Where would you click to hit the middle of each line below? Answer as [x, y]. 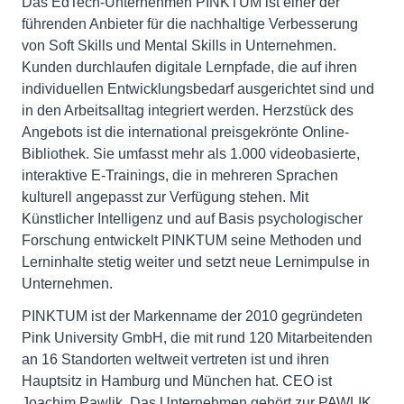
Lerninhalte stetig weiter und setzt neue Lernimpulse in [196, 262]
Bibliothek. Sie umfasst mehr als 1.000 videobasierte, [191, 154]
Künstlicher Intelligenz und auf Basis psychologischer [192, 219]
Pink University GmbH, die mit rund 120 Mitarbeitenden [197, 338]
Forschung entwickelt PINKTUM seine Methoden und [192, 241]
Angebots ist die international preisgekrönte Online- [185, 133]
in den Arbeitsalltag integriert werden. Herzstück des [188, 111]
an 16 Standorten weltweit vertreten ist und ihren [175, 360]
